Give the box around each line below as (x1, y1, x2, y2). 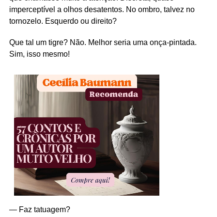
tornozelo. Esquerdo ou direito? (9, 17, 117, 26)
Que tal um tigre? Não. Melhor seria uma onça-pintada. (9, 38, 197, 47)
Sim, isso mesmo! (9, 50, 70, 59)
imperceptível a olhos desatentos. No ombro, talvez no (9, 5, 195, 14)
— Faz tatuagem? (9, 205, 70, 214)
